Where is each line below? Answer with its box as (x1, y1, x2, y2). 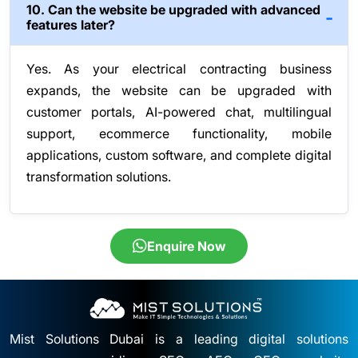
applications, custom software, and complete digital (26, 147, 332, 164)
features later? (26, 17, 115, 34)
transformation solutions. (26, 169, 171, 185)
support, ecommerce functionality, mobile (26, 125, 332, 142)
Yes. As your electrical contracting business (26, 61, 332, 78)
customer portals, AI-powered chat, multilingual (26, 104, 332, 121)
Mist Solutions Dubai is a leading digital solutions (10, 330, 348, 347)
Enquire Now (147, 238, 225, 255)
